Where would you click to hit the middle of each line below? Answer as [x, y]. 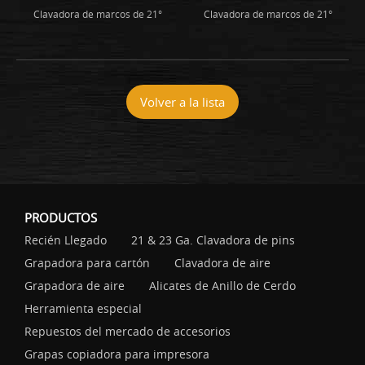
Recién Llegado [66, 240]
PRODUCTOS [61, 217]
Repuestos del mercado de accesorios [128, 331]
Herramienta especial [83, 308]
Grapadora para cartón [87, 262]
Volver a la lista [182, 101]
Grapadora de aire [75, 285]
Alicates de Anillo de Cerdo [222, 285]
